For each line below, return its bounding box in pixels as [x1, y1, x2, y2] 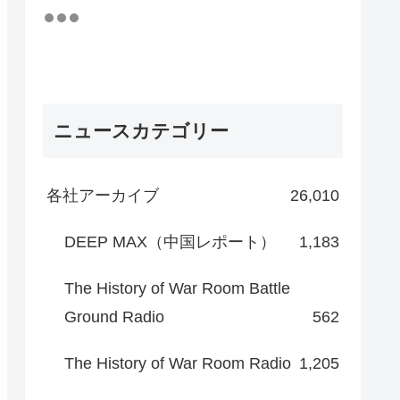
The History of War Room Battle [64, 279, 290, 297]
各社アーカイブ [46, 186, 159, 204]
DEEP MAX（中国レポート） [64, 232, 276, 251]
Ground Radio [64, 307, 164, 326]
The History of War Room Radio [64, 354, 291, 372]
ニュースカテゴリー [54, 120, 229, 141]
